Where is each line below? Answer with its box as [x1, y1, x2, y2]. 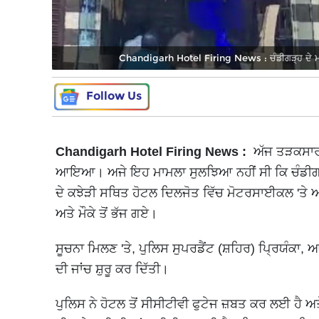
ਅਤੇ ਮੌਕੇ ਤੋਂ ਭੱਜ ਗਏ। [56, 206, 157, 221]
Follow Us [86, 88, 142, 103]
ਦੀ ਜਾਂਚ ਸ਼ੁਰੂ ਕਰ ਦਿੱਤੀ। [56, 261, 169, 276]
